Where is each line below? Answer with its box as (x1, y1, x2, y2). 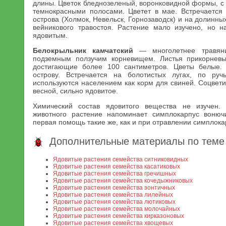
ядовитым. (33, 31, 68, 39)
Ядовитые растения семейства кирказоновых (53, 212, 184, 219)
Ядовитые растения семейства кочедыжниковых (53, 177, 193, 184)
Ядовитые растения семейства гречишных (53, 170, 176, 177)
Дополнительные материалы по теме (49, 136, 224, 147)
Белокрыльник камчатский (33, 46, 134, 54)
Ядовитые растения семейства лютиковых (53, 198, 176, 205)
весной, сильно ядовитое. (33, 87, 118, 95)
